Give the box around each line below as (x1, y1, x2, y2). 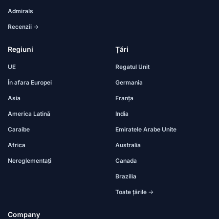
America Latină (8, 110, 50, 117)
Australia (115, 141, 141, 149)
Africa (8, 141, 25, 149)
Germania (115, 79, 143, 86)
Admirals (8, 7, 33, 15)
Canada (115, 157, 137, 164)
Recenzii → (8, 23, 39, 30)
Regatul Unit (115, 63, 150, 70)
